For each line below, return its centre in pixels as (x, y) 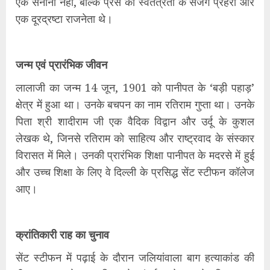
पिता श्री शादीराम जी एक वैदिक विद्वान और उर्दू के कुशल (135, 121)
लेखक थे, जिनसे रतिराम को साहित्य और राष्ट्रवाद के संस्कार (135, 138)
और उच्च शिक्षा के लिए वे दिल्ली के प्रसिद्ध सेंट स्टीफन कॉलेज (135, 171)
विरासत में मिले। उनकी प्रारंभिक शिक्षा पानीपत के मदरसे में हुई (135, 155)
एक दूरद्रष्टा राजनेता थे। (64, 18)
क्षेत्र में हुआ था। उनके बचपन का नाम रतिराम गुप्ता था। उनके (135, 104)
